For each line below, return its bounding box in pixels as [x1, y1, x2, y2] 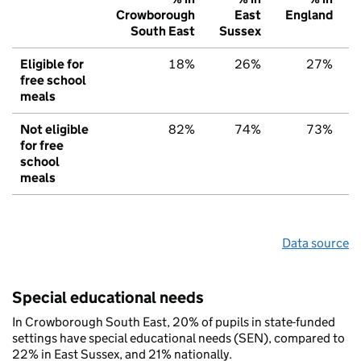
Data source [282, 235, 349, 251]
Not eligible [20, 122, 89, 138]
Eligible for [20, 56, 84, 73]
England [285, 7, 333, 23]
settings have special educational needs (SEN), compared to [12, 330, 345, 346]
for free [20, 138, 64, 154]
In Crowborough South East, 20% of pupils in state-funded [12, 314, 335, 330]
